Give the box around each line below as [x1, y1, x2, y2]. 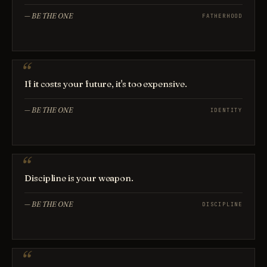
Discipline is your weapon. [24, 172, 134, 184]
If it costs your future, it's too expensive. [24, 78, 187, 89]
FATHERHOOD [202, 12, 243, 20]
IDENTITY [210, 106, 243, 114]
